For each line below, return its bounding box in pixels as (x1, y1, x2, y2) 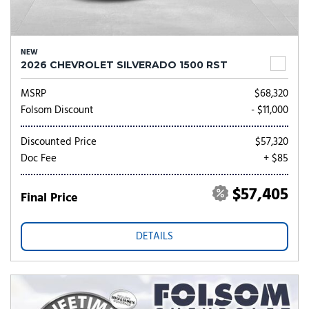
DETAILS (136, 228, 173, 245)
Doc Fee (21, 150, 57, 167)
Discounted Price (21, 134, 97, 150)
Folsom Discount (21, 102, 94, 119)
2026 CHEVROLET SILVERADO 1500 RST (21, 59, 228, 71)
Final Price (21, 188, 78, 208)
